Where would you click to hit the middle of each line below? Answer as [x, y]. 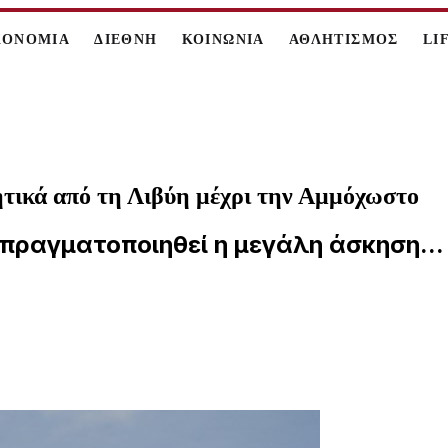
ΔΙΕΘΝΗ [126, 39]
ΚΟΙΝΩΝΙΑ [223, 39]
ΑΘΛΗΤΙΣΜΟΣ [343, 39]
